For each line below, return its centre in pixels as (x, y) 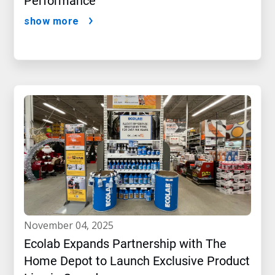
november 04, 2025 (73, 226)
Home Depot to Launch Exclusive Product (137, 261)
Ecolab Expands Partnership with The (125, 244)
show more (52, 21)
